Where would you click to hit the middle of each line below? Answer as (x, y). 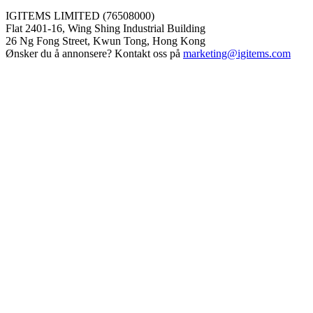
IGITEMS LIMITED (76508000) (80, 15)
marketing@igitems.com (237, 53)
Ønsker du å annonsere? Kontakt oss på (94, 53)
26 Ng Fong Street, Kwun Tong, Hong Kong (105, 41)
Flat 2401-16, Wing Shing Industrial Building (105, 28)
